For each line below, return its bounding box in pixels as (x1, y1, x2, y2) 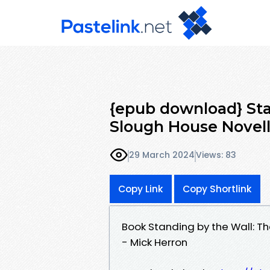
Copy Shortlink (183, 182, 252, 195)
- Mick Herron (122, 234, 187, 250)
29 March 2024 (129, 149, 195, 162)
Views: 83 (196, 149, 236, 162)
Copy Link (118, 182, 163, 195)
